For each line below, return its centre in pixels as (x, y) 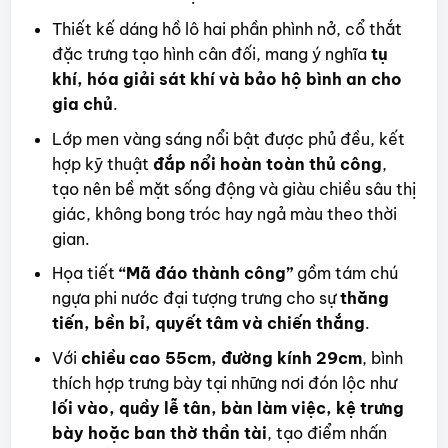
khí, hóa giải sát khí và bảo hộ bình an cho (226, 79)
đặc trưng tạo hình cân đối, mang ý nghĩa (211, 54)
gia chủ (82, 104)
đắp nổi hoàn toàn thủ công (267, 163)
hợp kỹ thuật (102, 163)
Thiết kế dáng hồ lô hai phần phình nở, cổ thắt (226, 29)
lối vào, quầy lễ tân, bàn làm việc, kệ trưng (227, 407)
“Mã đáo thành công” (205, 273)
